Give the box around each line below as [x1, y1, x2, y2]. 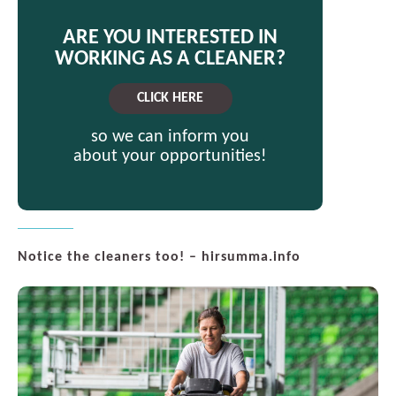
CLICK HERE [137, 91, 203, 106]
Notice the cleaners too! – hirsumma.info [18, 249, 301, 264]
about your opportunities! [73, 147, 267, 165]
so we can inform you [91, 127, 249, 146]
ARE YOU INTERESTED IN [63, 27, 278, 49]
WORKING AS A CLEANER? [55, 48, 286, 70]
